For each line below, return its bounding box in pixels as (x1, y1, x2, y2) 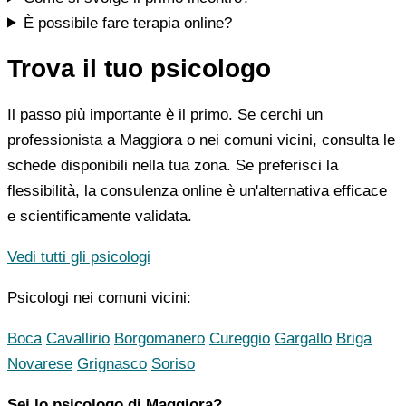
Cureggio (209, 330, 270, 348)
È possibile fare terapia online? (24, 14, 233, 32)
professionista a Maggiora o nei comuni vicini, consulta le (7, 131, 395, 150)
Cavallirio (46, 330, 110, 348)
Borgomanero (114, 330, 205, 348)
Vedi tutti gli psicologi (7, 248, 150, 266)
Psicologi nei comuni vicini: (7, 289, 191, 307)
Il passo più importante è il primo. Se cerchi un (7, 106, 323, 124)
